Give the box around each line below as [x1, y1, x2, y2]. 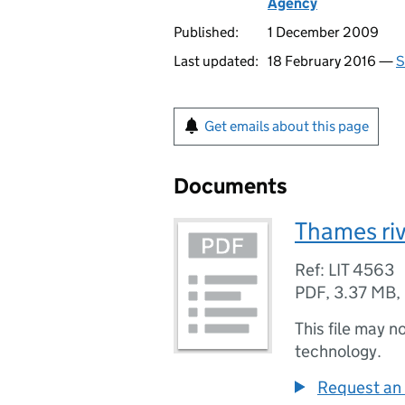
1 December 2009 [268, 24, 379, 41]
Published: [174, 24, 239, 41]
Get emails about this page [204, 118, 369, 135]
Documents [174, 173, 287, 199]
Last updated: [174, 52, 259, 70]
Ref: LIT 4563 [295, 259, 394, 280]
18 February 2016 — [268, 52, 396, 70]
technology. [295, 341, 381, 362]
